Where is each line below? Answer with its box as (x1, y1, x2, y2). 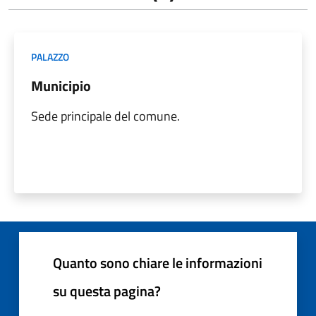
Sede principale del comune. (31, 106, 180, 126)
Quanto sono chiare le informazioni (53, 251, 262, 274)
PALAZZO (31, 49, 69, 64)
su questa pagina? (53, 279, 161, 302)
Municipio (31, 74, 91, 97)
